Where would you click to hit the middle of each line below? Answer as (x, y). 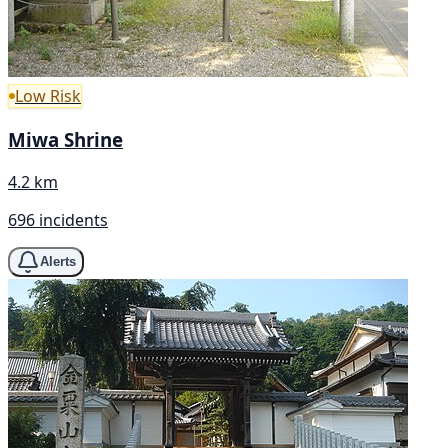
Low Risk (48, 96)
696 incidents (58, 219)
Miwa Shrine (65, 140)
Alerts (58, 262)
